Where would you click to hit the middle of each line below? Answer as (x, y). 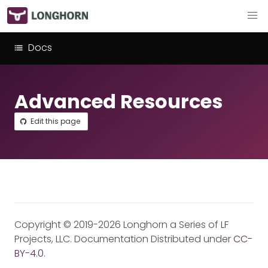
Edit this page (55, 121)
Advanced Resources (118, 101)
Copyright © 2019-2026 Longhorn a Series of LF (121, 225)
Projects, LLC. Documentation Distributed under (124, 239)
